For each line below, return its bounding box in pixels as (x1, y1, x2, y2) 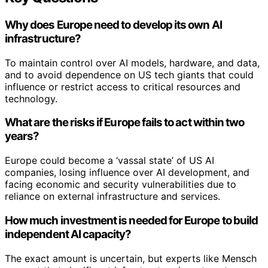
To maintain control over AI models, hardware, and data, (5, 56, 260, 69)
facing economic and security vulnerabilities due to (5, 178, 236, 191)
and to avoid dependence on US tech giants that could (5, 68, 254, 81)
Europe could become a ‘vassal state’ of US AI (5, 154, 214, 167)
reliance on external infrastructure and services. (5, 190, 220, 203)
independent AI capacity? (5, 227, 132, 241)
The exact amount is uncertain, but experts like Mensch (5, 252, 257, 264)
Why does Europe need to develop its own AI (5, 18, 222, 32)
